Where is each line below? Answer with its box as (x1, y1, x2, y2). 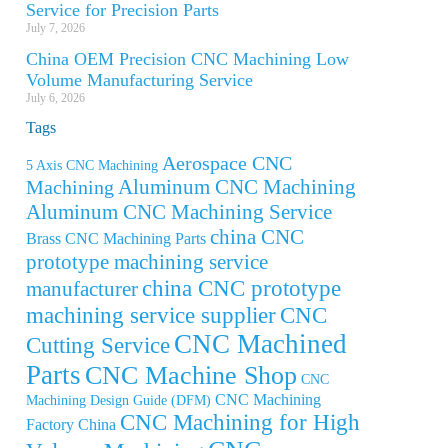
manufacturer (26, 276, 138, 301)
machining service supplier (26, 301, 276, 328)
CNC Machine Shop (85, 360, 297, 390)
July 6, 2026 (26, 91, 85, 105)
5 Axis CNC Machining (26, 157, 158, 173)
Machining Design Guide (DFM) (26, 392, 211, 408)
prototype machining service (26, 249, 268, 274)
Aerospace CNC (162, 151, 292, 174)
